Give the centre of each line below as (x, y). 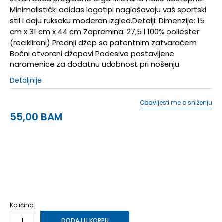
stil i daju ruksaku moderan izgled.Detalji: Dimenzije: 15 (107, 20)
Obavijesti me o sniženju (176, 102)
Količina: (23, 205)
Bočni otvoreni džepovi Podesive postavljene (92, 53)
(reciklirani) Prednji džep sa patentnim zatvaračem (103, 42)
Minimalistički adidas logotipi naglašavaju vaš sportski (108, 9)
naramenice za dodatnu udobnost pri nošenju (95, 64)
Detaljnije (26, 80)
